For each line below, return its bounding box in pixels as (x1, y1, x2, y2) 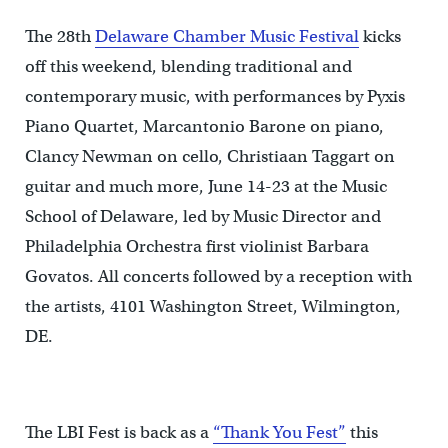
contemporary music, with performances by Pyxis (24, 86, 405, 108)
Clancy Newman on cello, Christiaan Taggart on (24, 146, 395, 168)
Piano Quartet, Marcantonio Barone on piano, (24, 116, 384, 138)
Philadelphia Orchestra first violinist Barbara (24, 236, 369, 258)
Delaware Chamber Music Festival (94, 26, 359, 48)
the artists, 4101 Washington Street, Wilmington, (24, 296, 401, 318)
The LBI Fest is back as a (24, 422, 213, 444)
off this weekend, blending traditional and (24, 56, 352, 78)
